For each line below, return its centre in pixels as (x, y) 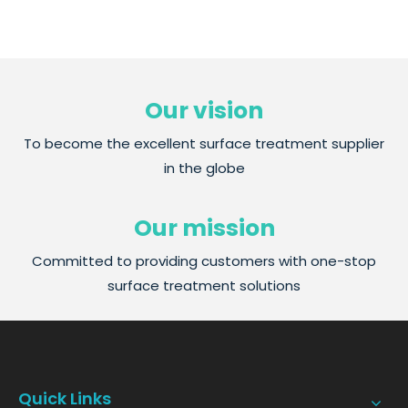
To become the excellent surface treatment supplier (204, 143)
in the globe (204, 168)
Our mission (204, 228)
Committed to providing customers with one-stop (204, 260)
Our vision (204, 110)
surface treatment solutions (204, 285)
